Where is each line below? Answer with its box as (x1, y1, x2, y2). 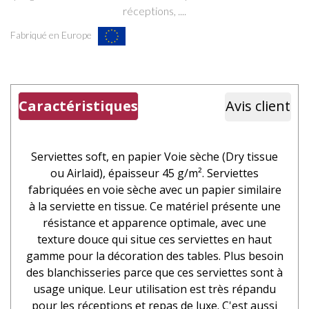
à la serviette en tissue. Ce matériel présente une (28, 198, 281, 214)
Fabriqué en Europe (10, 28, 98, 41)
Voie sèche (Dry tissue (164, 148, 278, 164)
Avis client (226, 96, 290, 115)
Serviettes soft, (31, 148, 112, 164)
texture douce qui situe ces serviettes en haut (37, 231, 272, 247)
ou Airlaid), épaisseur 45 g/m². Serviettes (50, 165, 259, 181)
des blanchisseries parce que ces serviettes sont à (26, 264, 283, 280)
